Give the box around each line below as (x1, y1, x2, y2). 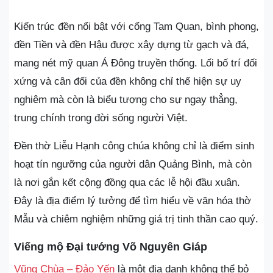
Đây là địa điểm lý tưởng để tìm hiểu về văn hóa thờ (14, 195, 251, 207)
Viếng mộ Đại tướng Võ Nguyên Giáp (14, 241, 207, 253)
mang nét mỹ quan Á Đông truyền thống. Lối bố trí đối (14, 57, 257, 69)
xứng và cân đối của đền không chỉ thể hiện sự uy (14, 76, 241, 87)
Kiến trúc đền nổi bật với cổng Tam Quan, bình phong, (14, 21, 259, 32)
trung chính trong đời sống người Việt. (14, 112, 188, 124)
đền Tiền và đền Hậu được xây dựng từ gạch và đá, (14, 39, 249, 51)
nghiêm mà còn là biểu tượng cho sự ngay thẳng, (14, 94, 238, 105)
